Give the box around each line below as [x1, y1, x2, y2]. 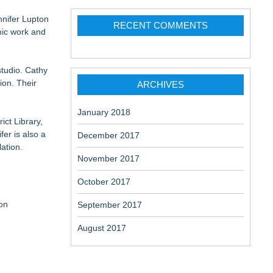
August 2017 [77, 223, 126, 233]
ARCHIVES [137, 79, 184, 90]
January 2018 [77, 107, 130, 117]
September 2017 [77, 200, 142, 210]
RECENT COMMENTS [113, 20, 208, 30]
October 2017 [77, 177, 130, 186]
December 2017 [77, 130, 140, 140]
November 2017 [77, 154, 140, 163]
